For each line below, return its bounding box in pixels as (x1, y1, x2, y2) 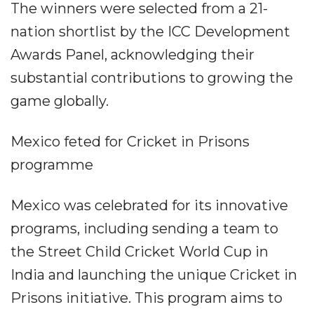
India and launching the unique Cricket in (11, 266, 297, 284)
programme (11, 156, 93, 174)
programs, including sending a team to (11, 220, 278, 238)
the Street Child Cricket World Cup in (11, 243, 268, 261)
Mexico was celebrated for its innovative (11, 197, 288, 214)
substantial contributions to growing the (11, 69, 293, 87)
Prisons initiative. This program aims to (11, 289, 282, 307)
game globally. (11, 93, 109, 110)
